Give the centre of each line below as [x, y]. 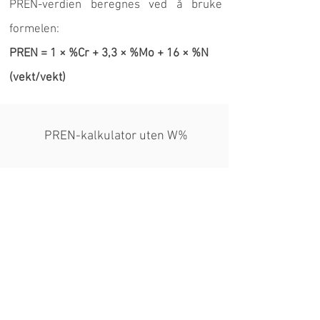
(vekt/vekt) [37, 78]
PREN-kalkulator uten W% [116, 136]
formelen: [34, 29]
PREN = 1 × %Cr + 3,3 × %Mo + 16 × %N [109, 54]
